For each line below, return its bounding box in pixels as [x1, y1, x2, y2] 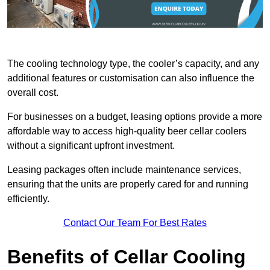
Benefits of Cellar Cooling [7, 246, 246, 268]
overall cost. [7, 87, 58, 98]
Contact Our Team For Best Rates [63, 218, 207, 228]
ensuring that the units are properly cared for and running [7, 179, 248, 190]
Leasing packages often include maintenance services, [7, 165, 241, 175]
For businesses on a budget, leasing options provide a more [7, 111, 262, 122]
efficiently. [7, 193, 49, 204]
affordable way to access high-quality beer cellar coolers [7, 126, 246, 137]
